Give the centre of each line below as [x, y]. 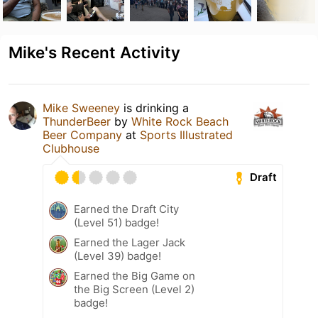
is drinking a [154, 108]
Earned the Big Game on [135, 275]
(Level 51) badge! [116, 222]
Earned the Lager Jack [130, 242]
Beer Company [82, 135]
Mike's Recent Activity [94, 52]
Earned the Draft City [126, 209]
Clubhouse [71, 148]
